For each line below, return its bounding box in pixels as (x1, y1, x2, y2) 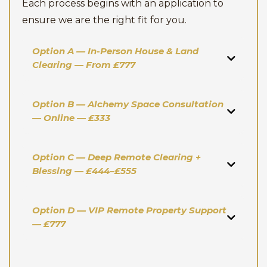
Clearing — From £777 (32, 58, 135, 70)
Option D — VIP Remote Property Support (32, 204, 226, 216)
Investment (23, 253, 63, 262)
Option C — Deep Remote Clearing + (32, 151, 201, 163)
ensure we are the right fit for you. (22, 14, 187, 26)
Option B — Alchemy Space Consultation (32, 98, 223, 110)
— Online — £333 (32, 111, 110, 123)
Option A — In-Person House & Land (32, 45, 198, 57)
